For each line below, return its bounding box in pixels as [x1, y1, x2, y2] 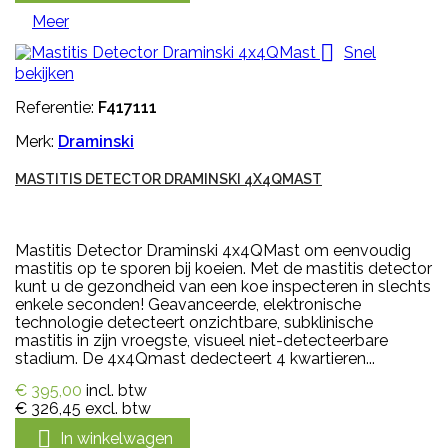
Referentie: [15, 98, 98, 118]
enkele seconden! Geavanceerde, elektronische [15, 295, 361, 315]
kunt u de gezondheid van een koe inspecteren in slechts [15, 277, 431, 297]
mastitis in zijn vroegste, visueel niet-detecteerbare [15, 331, 388, 351]
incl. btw [86, 381, 147, 401]
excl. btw [85, 399, 151, 419]
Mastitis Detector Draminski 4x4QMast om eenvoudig [15, 241, 411, 261]
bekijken [15, 64, 74, 84]
